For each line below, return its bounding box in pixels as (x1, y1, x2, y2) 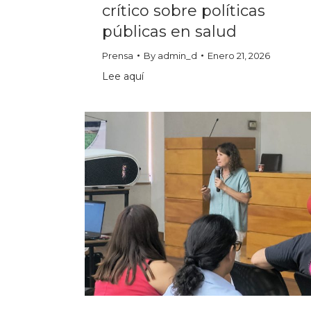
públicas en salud (102, 22, 237, 41)
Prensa (102, 49, 133, 61)
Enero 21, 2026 (208, 49, 270, 61)
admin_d (158, 49, 197, 61)
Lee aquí (102, 69, 144, 83)
